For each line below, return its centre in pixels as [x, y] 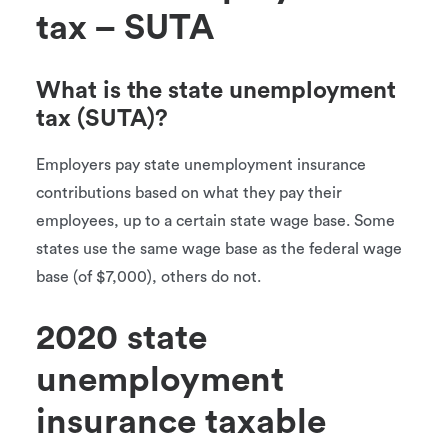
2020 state [121, 338]
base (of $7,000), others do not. [148, 277]
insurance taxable [181, 422]
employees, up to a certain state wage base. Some [215, 221]
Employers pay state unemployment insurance [201, 165]
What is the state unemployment [216, 91]
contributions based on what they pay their [189, 193]
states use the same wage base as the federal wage [219, 249]
